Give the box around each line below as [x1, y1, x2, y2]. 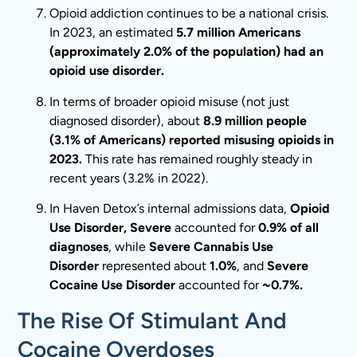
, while [108, 238, 150, 254]
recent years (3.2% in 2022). [49, 170, 209, 186]
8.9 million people [203, 112, 308, 128]
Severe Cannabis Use [149, 238, 274, 254]
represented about [99, 257, 210, 273]
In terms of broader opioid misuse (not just [49, 93, 290, 109]
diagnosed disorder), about [49, 112, 204, 128]
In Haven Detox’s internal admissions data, [49, 200, 291, 216]
